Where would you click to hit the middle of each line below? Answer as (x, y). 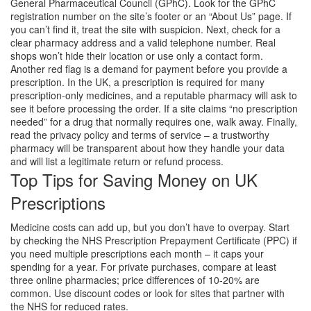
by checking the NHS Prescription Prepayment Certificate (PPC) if (154, 240)
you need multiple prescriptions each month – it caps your (137, 253)
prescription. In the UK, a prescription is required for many (137, 82)
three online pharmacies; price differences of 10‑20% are (135, 280)
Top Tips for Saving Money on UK (134, 179)
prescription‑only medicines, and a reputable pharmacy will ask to (154, 95)
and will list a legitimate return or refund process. (117, 161)
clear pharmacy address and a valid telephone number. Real (143, 42)
